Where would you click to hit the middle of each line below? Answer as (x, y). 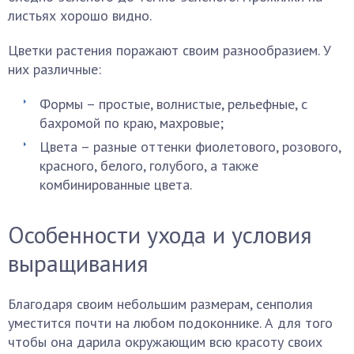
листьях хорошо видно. (80, 15)
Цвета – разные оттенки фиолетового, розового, (190, 147)
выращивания (78, 263)
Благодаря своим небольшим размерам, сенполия (160, 304)
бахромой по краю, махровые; (132, 123)
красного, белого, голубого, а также (149, 166)
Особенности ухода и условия (160, 234)
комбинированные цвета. (116, 185)
